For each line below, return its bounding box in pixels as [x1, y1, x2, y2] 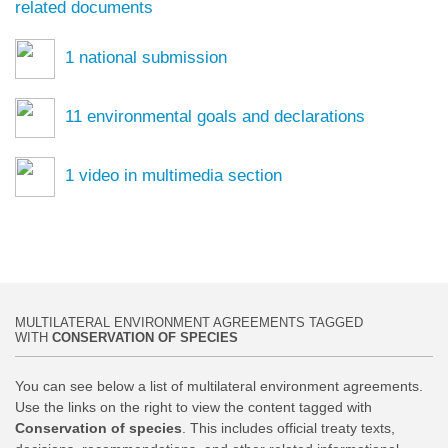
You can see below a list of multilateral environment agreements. [15, 378, 423, 395]
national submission [74, 48, 227, 68]
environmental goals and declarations [82, 107, 365, 127]
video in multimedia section [74, 166, 282, 186]
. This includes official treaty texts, [182, 420, 395, 437]
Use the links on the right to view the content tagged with [15, 399, 372, 416]
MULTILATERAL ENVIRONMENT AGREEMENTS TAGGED [15, 316, 363, 331]
